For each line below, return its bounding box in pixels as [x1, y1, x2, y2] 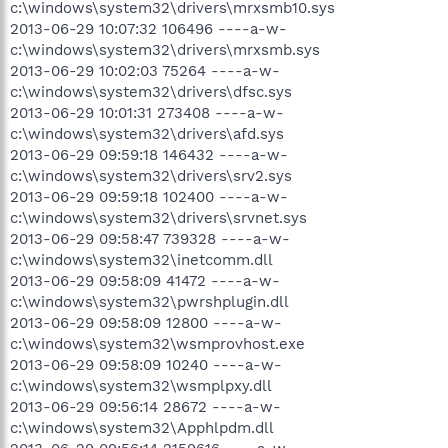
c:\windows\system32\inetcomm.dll [10, 250, 273, 269]
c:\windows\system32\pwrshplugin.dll [10, 292, 289, 311]
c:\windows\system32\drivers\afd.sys [10, 124, 284, 143]
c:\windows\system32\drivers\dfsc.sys [10, 82, 292, 101]
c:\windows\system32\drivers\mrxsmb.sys [10, 40, 320, 59]
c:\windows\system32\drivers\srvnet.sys [10, 208, 307, 227]
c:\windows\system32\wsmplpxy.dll [10, 376, 272, 395]
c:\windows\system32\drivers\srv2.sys [10, 166, 292, 185]
